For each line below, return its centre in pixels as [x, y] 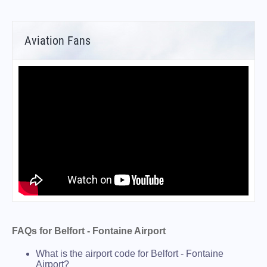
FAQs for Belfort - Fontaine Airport [89, 231]
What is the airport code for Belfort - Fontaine [130, 253]
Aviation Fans [58, 40]
